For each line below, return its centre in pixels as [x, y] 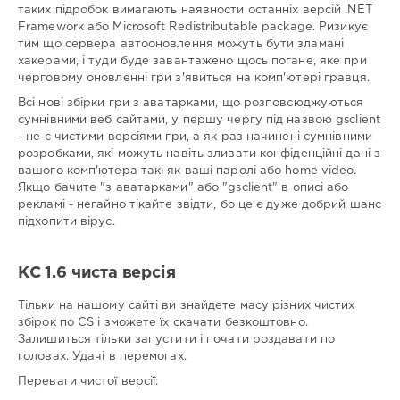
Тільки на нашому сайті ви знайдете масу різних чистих [187, 306]
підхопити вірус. [67, 222]
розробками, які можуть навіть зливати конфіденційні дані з [200, 154]
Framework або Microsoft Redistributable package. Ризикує [193, 27]
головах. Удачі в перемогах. [102, 357]
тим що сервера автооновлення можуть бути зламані [181, 44]
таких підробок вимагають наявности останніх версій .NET [195, 10]
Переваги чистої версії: [88, 382]
